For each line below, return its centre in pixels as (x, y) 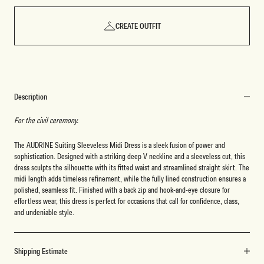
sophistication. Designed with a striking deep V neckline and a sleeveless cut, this (130, 156)
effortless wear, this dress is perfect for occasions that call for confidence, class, (127, 201)
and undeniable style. (44, 212)
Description (31, 97)
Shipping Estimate (41, 251)
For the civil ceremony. (46, 121)
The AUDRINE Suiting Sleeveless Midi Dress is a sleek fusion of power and (120, 145)
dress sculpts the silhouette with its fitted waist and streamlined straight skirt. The (132, 167)
